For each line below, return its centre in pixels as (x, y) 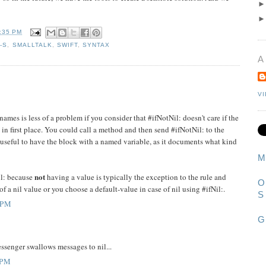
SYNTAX (96, 45)
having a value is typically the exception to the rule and (136, 177)
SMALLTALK (32, 45)
